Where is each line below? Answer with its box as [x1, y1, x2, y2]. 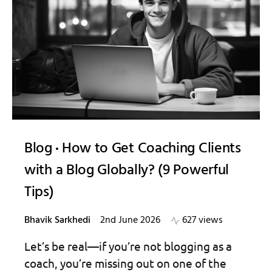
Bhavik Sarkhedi [24, 212, 90, 228]
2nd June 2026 [100, 212, 160, 228]
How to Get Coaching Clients [61, 137, 241, 160]
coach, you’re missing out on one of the [24, 255, 226, 270]
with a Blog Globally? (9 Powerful [24, 158, 229, 182]
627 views [182, 212, 223, 228]
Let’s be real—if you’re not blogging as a [24, 238, 232, 253]
